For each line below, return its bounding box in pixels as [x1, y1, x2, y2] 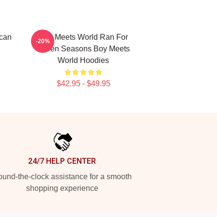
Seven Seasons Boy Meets [37, 45, 130, 53]
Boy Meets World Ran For [39, 33, 128, 41]
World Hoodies [58, 56, 109, 64]
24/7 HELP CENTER [28, 156, 96, 166]
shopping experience [26, 184, 98, 192]
